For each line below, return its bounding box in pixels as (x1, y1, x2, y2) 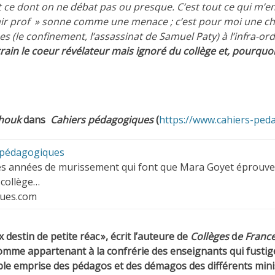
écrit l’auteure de (108, 230, 190, 244)
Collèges (190, 230, 231, 244)
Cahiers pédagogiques (48, 113, 156, 127)
